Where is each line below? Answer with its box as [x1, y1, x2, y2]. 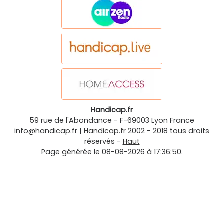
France [170, 115, 194, 126]
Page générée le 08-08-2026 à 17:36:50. [41, 147, 183, 157]
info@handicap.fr [14, 126, 77, 136]
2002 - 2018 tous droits [128, 126, 209, 136]
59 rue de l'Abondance [29, 115, 112, 126]
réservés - [84, 136, 123, 147]
